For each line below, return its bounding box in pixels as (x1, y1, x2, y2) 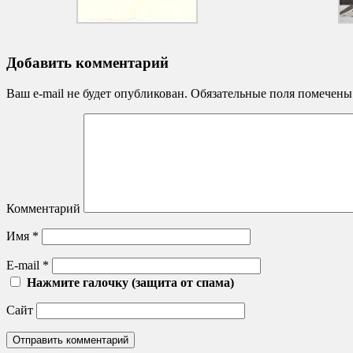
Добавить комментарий (6, 54, 169, 72)
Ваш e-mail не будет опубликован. (6, 86, 188, 100)
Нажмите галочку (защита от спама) (27, 275, 234, 289)
